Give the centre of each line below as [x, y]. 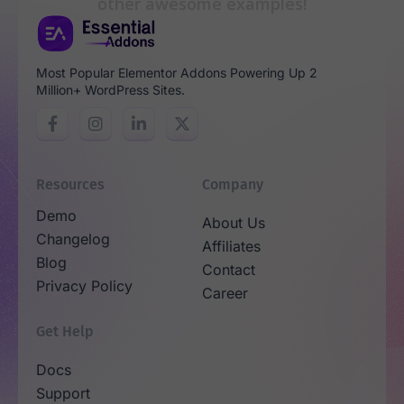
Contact [229, 269]
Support [63, 393]
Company [233, 184]
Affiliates [231, 246]
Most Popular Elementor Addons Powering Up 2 [177, 72]
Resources [70, 184]
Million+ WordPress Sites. [110, 89]
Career [225, 293]
